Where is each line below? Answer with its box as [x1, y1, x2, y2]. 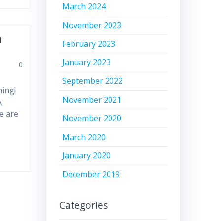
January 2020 [62, 150, 111, 161]
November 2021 [62, 94, 122, 106]
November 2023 [62, 19, 122, 31]
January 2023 [62, 57, 111, 68]
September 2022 [62, 75, 123, 87]
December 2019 [62, 169, 120, 180]
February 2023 [62, 38, 116, 49]
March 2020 [62, 131, 106, 143]
